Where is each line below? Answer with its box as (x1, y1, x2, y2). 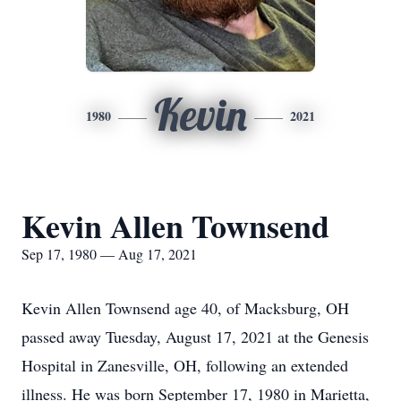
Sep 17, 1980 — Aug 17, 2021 (21, 244, 197, 263)
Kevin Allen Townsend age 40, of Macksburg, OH (21, 297, 349, 319)
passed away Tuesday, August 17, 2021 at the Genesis (21, 326, 369, 347)
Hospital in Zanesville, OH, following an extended (21, 354, 348, 376)
